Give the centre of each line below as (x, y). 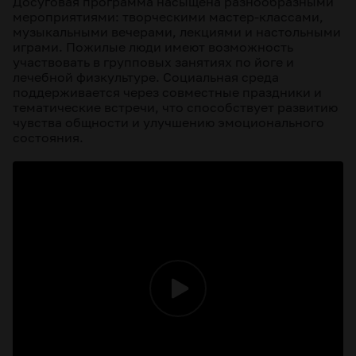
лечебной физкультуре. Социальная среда (146, 77)
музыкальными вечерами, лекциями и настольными (177, 32)
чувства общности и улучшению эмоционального (168, 122)
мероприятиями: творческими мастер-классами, (168, 17)
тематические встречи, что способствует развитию (175, 107)
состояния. (48, 137)
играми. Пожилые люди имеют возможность (153, 47)
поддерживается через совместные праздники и (167, 92)
